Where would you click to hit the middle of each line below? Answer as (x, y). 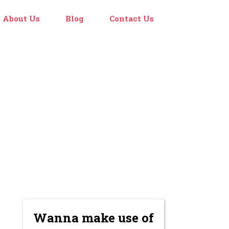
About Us (21, 18)
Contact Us (132, 18)
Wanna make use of (94, 218)
